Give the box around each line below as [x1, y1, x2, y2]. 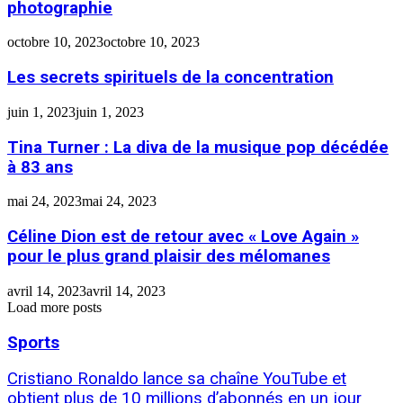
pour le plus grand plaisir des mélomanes [7, 246, 330, 267]
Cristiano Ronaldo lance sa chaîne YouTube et [7, 369, 346, 390]
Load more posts [7, 299, 102, 315]
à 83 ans [7, 157, 73, 177]
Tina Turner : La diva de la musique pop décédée [7, 137, 389, 157]
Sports [7, 332, 59, 353]
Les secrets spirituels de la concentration [7, 67, 334, 88]
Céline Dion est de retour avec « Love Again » [7, 227, 359, 247]
